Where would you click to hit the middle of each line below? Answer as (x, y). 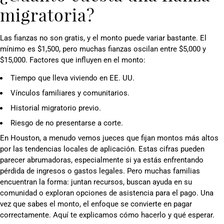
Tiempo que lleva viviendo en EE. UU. (72, 78)
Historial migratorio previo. (56, 108)
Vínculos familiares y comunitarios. (70, 93)
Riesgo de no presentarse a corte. (67, 123)
